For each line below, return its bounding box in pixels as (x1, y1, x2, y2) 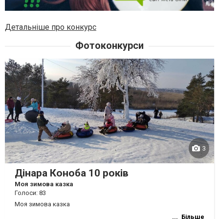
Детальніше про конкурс (5, 22, 96, 32)
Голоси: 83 (15, 189, 46, 197)
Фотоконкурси (75, 40, 144, 51)
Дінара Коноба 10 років (15, 167, 129, 179)
